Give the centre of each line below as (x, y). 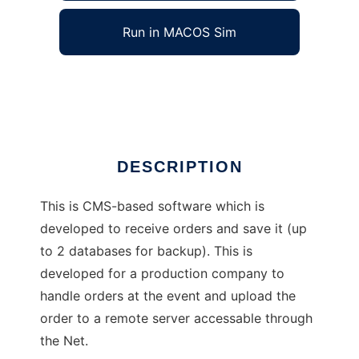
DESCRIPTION (179, 167)
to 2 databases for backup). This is (146, 251)
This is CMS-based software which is (152, 206)
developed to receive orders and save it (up (173, 229)
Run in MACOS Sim (179, 32)
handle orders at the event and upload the (168, 296)
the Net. (64, 341)
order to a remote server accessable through (176, 319)
